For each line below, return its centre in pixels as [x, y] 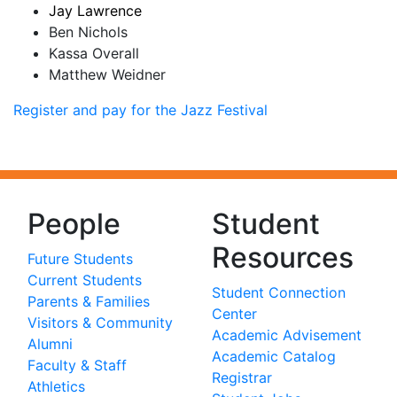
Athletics [56, 386]
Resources [283, 257]
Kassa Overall [94, 53]
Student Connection [279, 292]
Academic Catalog [274, 356]
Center [234, 314]
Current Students [85, 280]
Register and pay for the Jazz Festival [140, 110]
